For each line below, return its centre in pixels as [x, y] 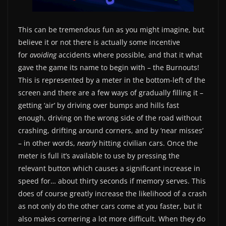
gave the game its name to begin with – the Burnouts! [109, 67]
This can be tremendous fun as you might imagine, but [111, 29]
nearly [88, 143]
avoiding [43, 54]
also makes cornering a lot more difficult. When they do [112, 218]
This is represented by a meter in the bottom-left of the [112, 80]
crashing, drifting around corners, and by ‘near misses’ [111, 130]
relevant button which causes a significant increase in [109, 168]
